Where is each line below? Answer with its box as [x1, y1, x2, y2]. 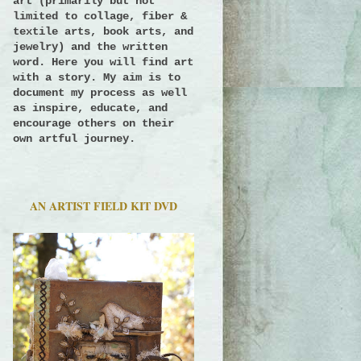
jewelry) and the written [13, 39, 168, 53]
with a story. [13, 70, 103, 84]
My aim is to [103, 70, 180, 84]
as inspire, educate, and [13, 101, 168, 114]
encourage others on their [13, 116, 174, 130]
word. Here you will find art [13, 55, 193, 68]
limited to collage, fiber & [13, 9, 187, 23]
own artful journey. [13, 131, 135, 145]
